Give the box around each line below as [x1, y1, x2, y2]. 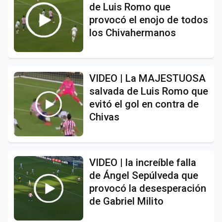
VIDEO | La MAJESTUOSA [89, 72, 206, 84]
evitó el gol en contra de [89, 98, 199, 110]
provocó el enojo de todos [89, 13, 208, 26]
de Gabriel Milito [89, 195, 164, 207]
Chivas [89, 111, 119, 123]
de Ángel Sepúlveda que [89, 169, 198, 181]
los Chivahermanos [89, 26, 176, 39]
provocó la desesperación [89, 182, 206, 194]
